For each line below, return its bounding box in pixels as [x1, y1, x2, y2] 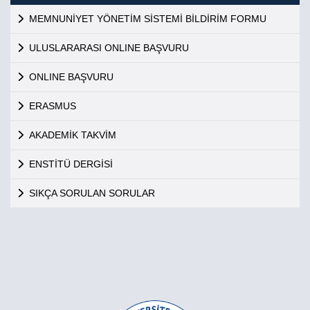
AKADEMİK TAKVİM [28, 129, 116, 140]
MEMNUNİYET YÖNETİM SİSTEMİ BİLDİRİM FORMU [28, 13, 266, 24]
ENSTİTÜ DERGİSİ [28, 158, 113, 170]
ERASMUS [28, 100, 76, 111]
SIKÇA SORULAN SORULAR [28, 188, 155, 199]
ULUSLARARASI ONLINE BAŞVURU [28, 42, 189, 53]
